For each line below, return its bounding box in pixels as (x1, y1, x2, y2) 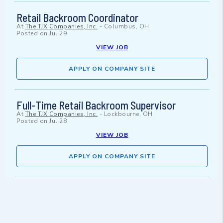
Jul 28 (49, 117, 67, 125)
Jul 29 (49, 29, 67, 38)
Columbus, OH (104, 22, 149, 31)
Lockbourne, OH (104, 110, 153, 118)
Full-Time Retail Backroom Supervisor (16, 99, 176, 112)
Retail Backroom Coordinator (16, 11, 138, 24)
